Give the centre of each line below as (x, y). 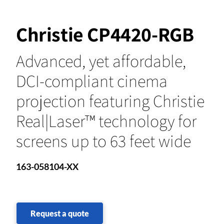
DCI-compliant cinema (92, 80)
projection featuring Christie (110, 100)
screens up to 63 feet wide (103, 140)
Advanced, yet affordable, (101, 60)
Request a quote (60, 213)
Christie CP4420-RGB (105, 34)
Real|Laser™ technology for (106, 120)
